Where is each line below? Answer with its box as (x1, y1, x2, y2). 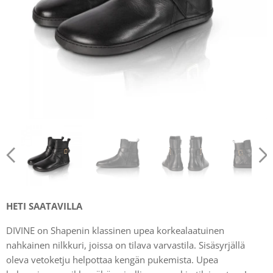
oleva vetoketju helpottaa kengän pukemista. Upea (6, 253, 218, 266)
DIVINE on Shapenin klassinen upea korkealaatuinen (6, 224, 224, 236)
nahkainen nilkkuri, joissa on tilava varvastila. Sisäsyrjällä (6, 239, 245, 251)
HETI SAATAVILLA (6, 200, 85, 212)
